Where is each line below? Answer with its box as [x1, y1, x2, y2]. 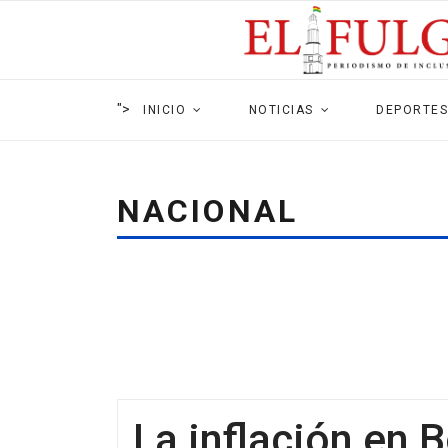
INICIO [143, 103, 186, 117]
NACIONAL [117, 192, 298, 230]
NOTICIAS [248, 103, 314, 117]
